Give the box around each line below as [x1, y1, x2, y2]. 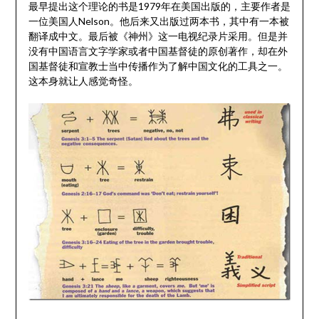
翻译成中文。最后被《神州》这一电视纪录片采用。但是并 [28, 29, 288, 42]
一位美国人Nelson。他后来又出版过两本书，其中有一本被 [28, 14, 289, 27]
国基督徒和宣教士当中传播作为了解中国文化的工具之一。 [28, 59, 288, 72]
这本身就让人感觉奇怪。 [28, 74, 138, 87]
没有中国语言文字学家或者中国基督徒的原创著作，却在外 [28, 44, 288, 57]
